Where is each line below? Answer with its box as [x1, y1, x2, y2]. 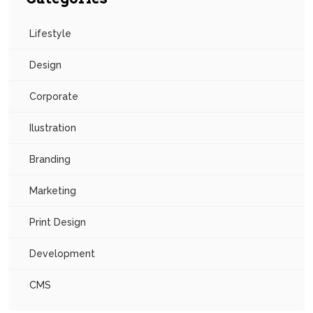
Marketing [29, 185, 76, 197]
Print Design [29, 217, 86, 228]
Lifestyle [29, 28, 71, 40]
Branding [29, 154, 71, 166]
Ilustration [29, 122, 76, 134]
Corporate [29, 91, 78, 103]
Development [29, 248, 95, 260]
